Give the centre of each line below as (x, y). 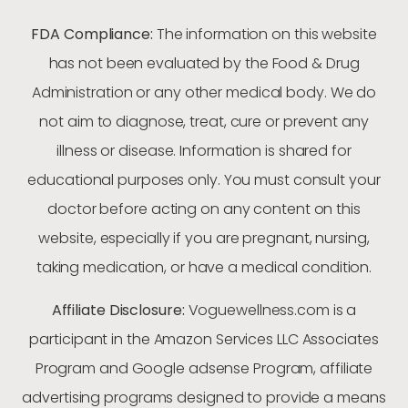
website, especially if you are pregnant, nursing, (204, 239)
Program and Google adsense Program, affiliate (204, 368)
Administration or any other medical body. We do (204, 93)
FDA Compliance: (94, 35)
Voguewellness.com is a (272, 310)
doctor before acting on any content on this (204, 209)
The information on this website (266, 35)
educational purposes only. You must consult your (204, 180)
